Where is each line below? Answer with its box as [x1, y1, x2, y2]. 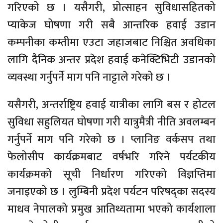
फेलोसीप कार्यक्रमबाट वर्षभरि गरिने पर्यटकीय [7, 147, 216, 166]
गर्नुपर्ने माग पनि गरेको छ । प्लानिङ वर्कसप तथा [7, 130, 216, 149]
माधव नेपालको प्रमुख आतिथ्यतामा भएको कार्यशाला [7, 200, 216, 219]
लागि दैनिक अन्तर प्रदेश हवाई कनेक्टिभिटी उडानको [7, 50, 216, 69]
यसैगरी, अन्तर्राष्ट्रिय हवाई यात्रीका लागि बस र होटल [7, 95, 216, 114]
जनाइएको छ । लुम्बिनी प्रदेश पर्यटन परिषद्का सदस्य [7, 182, 216, 201]
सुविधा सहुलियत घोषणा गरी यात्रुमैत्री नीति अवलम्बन [7, 112, 216, 131]
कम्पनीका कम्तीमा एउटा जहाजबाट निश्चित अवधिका [7, 33, 216, 52]
